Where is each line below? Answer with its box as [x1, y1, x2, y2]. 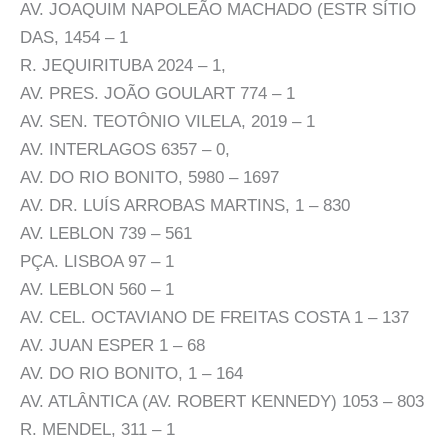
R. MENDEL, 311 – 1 [20, 419, 175, 439]
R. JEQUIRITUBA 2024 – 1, [20, 55, 226, 75]
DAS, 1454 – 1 [20, 27, 128, 47]
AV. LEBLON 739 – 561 [20, 223, 192, 243]
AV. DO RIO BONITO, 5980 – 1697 [20, 167, 279, 187]
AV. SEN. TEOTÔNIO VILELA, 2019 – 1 [20, 111, 315, 131]
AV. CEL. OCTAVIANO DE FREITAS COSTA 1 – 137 [20, 307, 409, 327]
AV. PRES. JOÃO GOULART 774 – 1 [20, 83, 295, 103]
